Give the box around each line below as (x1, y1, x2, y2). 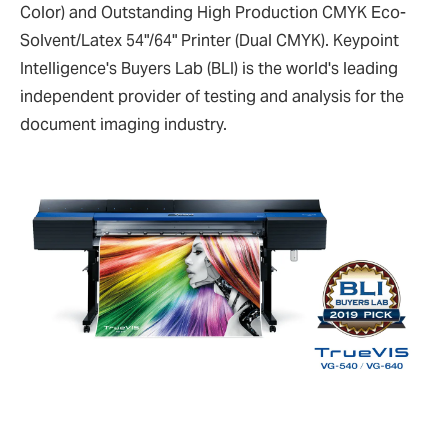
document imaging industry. (20, 114, 227, 135)
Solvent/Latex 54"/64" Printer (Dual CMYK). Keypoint (20, 30, 399, 51)
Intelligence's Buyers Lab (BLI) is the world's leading (20, 58, 398, 79)
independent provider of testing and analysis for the (20, 86, 404, 107)
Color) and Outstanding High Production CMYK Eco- (20, 2, 406, 23)
